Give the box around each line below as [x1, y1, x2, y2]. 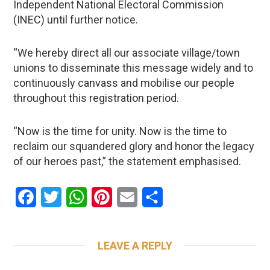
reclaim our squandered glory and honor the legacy [13, 140, 255, 153]
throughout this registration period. [13, 92, 180, 105]
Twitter [61, 191, 92, 203]
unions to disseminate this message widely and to [13, 61, 254, 75]
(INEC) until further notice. [13, 13, 139, 27]
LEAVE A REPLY [98, 239, 172, 253]
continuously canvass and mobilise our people [13, 77, 235, 90]
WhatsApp [87, 191, 131, 203]
